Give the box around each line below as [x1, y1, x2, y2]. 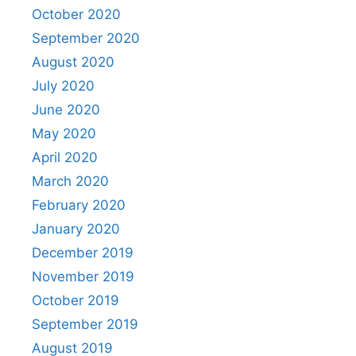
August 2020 [32, 54, 114, 71]
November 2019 [32, 269, 134, 285]
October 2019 [32, 292, 119, 309]
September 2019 [32, 316, 138, 333]
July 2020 [32, 78, 95, 95]
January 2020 [32, 221, 120, 238]
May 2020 [32, 126, 96, 142]
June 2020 [32, 102, 100, 118]
